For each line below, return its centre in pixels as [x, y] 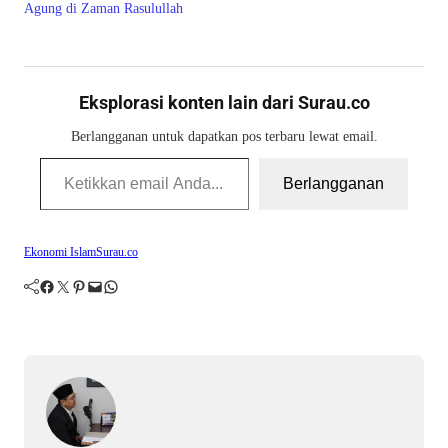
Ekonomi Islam [60, 252]
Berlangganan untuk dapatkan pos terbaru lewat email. [224, 136]
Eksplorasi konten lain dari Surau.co [224, 103]
